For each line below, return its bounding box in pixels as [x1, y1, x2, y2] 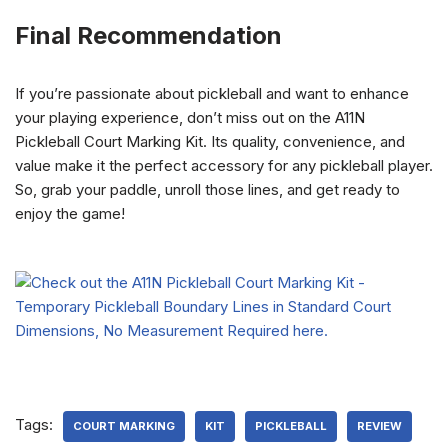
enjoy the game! [15, 204, 125, 223]
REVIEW [357, 419, 402, 433]
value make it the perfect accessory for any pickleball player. [15, 156, 433, 175]
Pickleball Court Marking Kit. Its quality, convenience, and [15, 132, 405, 151]
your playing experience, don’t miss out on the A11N [15, 108, 365, 127]
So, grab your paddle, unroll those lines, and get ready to [15, 180, 400, 199]
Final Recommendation [15, 21, 282, 50]
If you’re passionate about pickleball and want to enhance [15, 84, 409, 103]
